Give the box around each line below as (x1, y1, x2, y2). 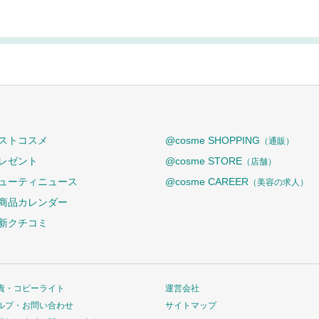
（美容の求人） (249, 177, 308, 187)
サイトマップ (165, 300, 216, 310)
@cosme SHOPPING (165, 134, 260, 146)
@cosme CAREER (165, 175, 249, 187)
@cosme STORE (165, 155, 242, 167)
